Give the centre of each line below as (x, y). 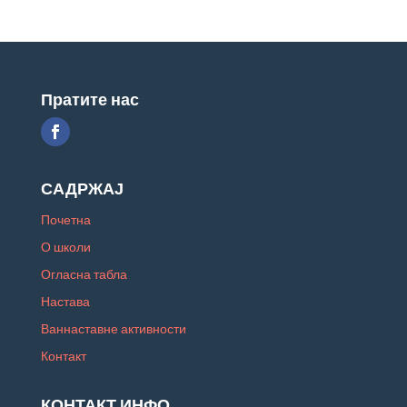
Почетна (65, 219)
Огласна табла (84, 273)
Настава (65, 301)
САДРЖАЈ (82, 188)
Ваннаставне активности (113, 328)
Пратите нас (89, 99)
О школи (65, 246)
